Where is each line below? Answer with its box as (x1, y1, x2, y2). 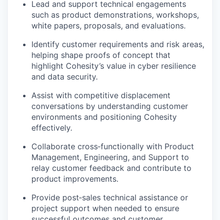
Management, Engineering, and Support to (31, 152, 189, 163)
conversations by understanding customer (31, 101, 188, 111)
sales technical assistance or (82, 192, 188, 203)
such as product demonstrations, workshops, (31, 10, 199, 20)
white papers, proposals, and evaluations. (31, 21, 186, 31)
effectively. (31, 123, 72, 133)
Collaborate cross (31, 141, 98, 152)
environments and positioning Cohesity (31, 112, 177, 122)
